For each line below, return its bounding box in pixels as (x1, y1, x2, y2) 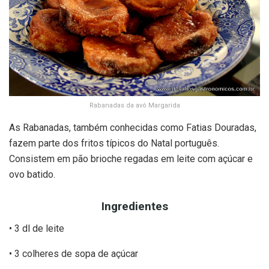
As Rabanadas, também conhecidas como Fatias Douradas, (9, 122, 256, 134)
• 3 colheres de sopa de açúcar (9, 247, 138, 259)
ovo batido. (9, 169, 55, 181)
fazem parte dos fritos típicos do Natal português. (9, 138, 219, 150)
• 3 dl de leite (9, 222, 64, 234)
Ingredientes (101, 199, 168, 213)
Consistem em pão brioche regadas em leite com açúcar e (9, 153, 253, 165)
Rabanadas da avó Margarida (89, 101, 180, 110)
